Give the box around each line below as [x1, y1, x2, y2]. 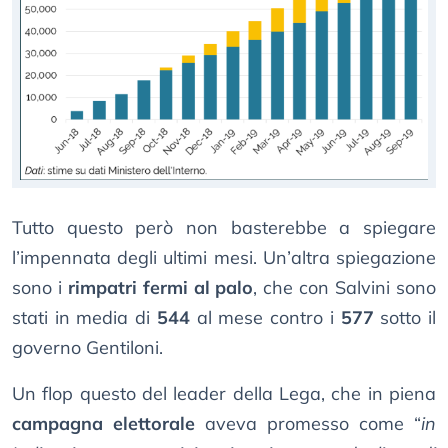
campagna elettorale [12, 411, 195, 435]
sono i [12, 275, 68, 299]
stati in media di [12, 305, 157, 329]
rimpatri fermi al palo [67, 275, 254, 299]
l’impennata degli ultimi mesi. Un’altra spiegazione [12, 245, 436, 269]
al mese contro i [189, 305, 341, 329]
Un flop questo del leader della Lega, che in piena [12, 381, 436, 405]
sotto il [373, 305, 437, 329]
